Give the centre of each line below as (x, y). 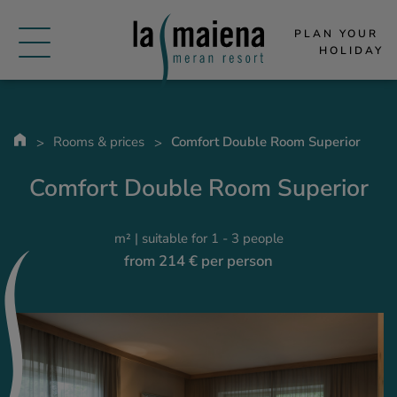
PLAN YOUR (336, 33)
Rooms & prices (99, 142)
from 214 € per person (198, 261)
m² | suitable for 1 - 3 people (198, 238)
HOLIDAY (351, 50)
